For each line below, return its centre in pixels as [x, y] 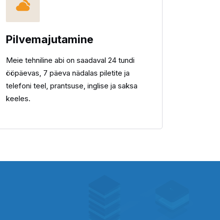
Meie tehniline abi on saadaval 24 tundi [70, 60]
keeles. [18, 98]
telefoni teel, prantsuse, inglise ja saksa [72, 86]
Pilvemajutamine [50, 39]
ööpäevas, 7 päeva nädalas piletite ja [68, 73]
